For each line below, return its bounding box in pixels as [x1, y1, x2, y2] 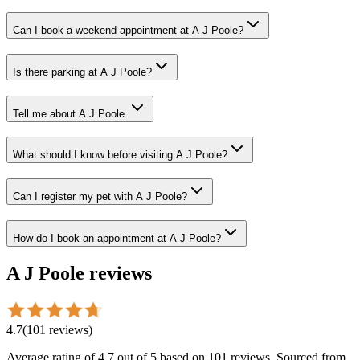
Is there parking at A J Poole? [13, 66, 152, 78]
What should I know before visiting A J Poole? [13, 149, 227, 162]
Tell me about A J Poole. [13, 107, 128, 120]
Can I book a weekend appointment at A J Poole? [13, 24, 243, 37]
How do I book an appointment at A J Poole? [13, 231, 221, 244]
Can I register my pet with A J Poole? [13, 190, 187, 203]
